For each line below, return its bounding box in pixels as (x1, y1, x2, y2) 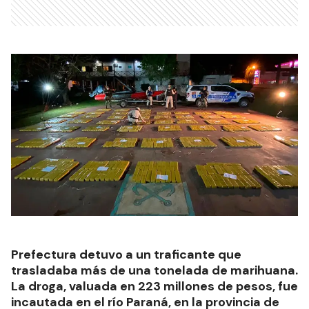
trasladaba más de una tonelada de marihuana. (11, 261, 298, 279)
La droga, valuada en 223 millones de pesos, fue (11, 277, 298, 295)
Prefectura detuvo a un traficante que (11, 246, 241, 263)
